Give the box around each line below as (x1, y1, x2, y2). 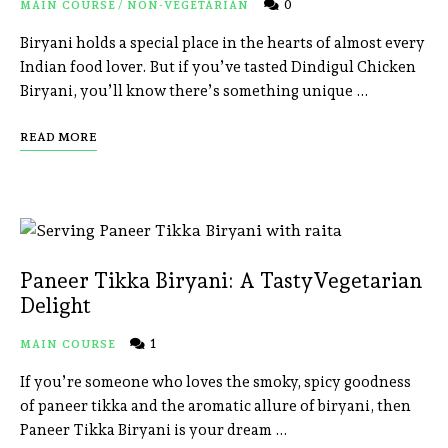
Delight (20, 293, 91, 319)
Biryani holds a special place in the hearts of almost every (20, 34, 425, 53)
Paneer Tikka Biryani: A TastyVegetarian (20, 268, 422, 294)
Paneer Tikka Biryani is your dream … (20, 421, 288, 440)
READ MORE (20, 130, 97, 145)
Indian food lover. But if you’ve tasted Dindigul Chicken (20, 58, 416, 77)
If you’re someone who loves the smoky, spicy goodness (20, 373, 411, 392)
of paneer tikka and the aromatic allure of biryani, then (20, 397, 411, 416)
